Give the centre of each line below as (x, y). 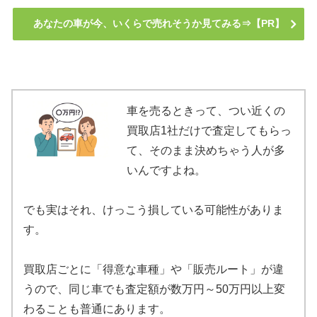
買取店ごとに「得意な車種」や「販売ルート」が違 (154, 269)
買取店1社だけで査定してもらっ (209, 130)
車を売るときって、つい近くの (206, 110)
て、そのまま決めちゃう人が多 (206, 150)
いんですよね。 (167, 170)
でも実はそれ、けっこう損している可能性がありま (154, 209)
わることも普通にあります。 (97, 309)
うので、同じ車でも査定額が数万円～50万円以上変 (154, 289)
